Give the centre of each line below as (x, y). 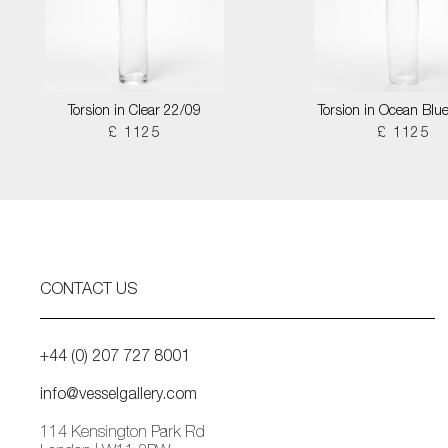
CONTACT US (88, 291)
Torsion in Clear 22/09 (134, 112)
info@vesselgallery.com (118, 396)
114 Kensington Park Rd (122, 434)
